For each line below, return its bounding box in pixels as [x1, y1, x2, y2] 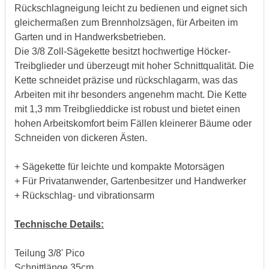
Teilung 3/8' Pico [14, 247, 85, 258]
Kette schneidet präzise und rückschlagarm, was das [14, 74, 238, 85]
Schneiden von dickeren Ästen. [14, 132, 147, 143]
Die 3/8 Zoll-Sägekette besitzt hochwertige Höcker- [14, 46, 231, 56]
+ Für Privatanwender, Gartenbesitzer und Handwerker [14, 175, 246, 186]
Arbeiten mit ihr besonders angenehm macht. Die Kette [14, 89, 247, 100]
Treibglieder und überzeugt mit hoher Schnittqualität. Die [14, 60, 254, 71]
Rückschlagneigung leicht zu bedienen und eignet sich [14, 2, 247, 13]
